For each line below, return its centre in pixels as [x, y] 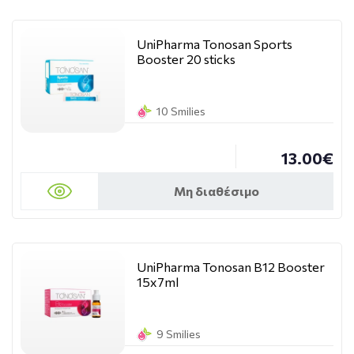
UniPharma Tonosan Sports [215, 44]
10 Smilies [181, 111]
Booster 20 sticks [186, 59]
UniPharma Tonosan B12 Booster [231, 267]
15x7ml [158, 282]
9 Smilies [179, 334]
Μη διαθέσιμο [216, 191]
